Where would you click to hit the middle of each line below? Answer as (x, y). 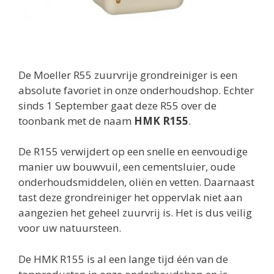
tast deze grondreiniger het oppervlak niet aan (130, 197)
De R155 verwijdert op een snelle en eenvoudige (133, 151)
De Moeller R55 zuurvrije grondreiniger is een (128, 75)
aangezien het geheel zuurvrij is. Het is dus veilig (135, 213)
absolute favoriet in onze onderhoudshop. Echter (136, 90)
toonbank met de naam (76, 120)
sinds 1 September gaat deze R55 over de (117, 105)
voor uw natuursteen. (70, 228)
